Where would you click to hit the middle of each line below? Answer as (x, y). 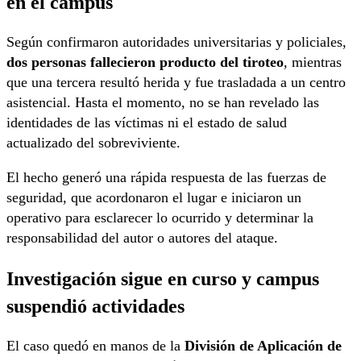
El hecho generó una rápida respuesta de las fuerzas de (166, 178)
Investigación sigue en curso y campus (163, 278)
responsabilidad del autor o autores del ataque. (142, 238)
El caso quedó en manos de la (95, 345)
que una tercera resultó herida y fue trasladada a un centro (176, 83)
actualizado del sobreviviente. (93, 143)
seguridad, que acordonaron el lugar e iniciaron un (154, 198)
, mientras (313, 62)
